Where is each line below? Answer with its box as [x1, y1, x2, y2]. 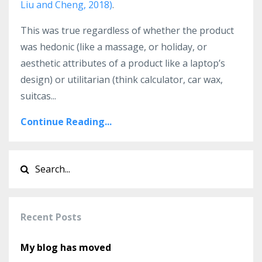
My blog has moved [20, 241, 111, 254]
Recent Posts [20, 211, 81, 224]
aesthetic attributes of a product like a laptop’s [20, 57, 225, 70]
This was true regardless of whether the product [20, 24, 234, 37]
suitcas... [20, 89, 56, 103]
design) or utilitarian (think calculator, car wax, [20, 73, 223, 87]
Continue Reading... [20, 115, 112, 129]
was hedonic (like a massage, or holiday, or [20, 40, 207, 54]
